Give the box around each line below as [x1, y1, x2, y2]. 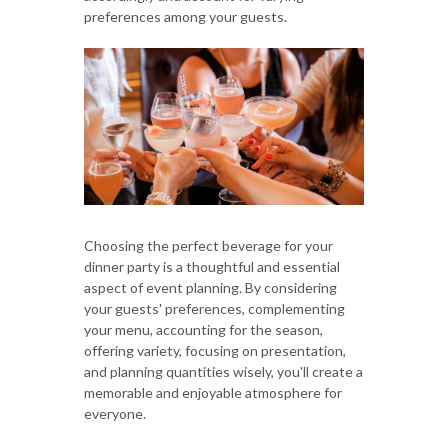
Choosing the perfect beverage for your [84, 237, 333, 255]
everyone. [84, 405, 146, 423]
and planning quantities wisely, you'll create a [84, 363, 363, 381]
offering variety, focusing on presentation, [84, 342, 346, 360]
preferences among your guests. [84, 7, 287, 25]
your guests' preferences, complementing [84, 300, 345, 318]
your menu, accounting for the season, [84, 321, 323, 339]
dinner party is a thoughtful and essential [84, 258, 340, 276]
